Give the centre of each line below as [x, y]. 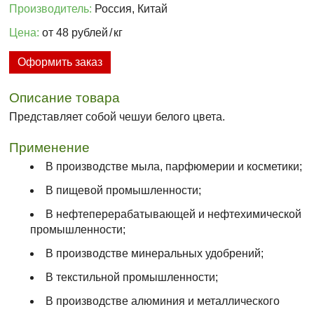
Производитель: [51, 9]
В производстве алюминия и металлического [163, 301]
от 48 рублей [74, 33]
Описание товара [65, 98]
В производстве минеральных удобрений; [155, 254]
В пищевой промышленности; [124, 191]
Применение [50, 148]
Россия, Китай [130, 9]
